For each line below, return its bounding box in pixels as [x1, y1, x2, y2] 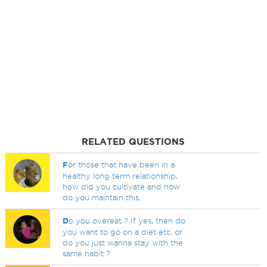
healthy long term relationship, [63, 172, 178, 180]
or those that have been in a [68, 160, 175, 169]
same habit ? [63, 249, 111, 257]
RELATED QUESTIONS [82, 136, 185, 147]
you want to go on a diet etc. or [63, 228, 183, 236]
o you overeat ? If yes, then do [69, 216, 186, 225]
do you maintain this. [63, 193, 141, 201]
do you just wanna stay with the [63, 238, 184, 247]
